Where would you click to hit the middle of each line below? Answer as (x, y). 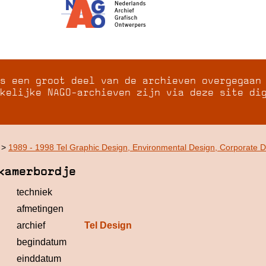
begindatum (42, 242)
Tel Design (108, 225)
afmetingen (40, 209)
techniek (34, 192)
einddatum (39, 259)
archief (31, 225)
